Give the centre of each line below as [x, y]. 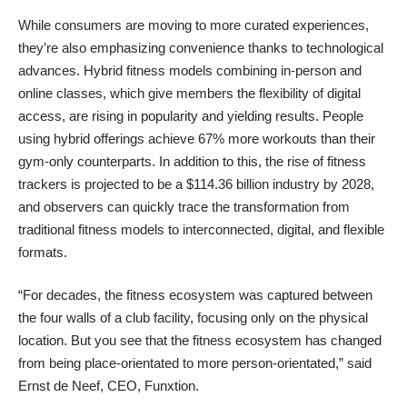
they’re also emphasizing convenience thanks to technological [201, 47]
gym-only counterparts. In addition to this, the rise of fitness [192, 161]
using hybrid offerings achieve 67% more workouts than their [197, 138]
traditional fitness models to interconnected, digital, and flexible [201, 229]
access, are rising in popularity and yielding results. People [191, 115]
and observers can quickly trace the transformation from [184, 206]
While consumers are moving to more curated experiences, [194, 25]
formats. [43, 252]
